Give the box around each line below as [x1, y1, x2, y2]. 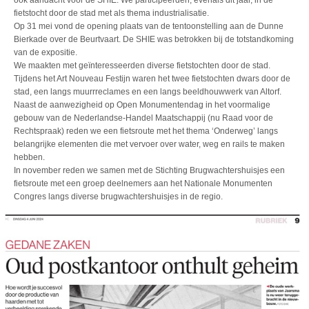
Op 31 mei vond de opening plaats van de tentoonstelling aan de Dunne [14, 21, 283, 32]
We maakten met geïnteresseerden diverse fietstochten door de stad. [14, 61, 270, 71]
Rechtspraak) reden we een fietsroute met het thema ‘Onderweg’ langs [14, 126, 278, 137]
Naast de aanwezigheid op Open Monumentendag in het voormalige [14, 100, 270, 110]
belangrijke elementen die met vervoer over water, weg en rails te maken [14, 139, 285, 150]
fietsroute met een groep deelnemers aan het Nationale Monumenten [14, 179, 272, 189]
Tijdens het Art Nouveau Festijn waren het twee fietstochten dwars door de [14, 74, 290, 84]
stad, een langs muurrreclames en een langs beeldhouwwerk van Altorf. [14, 87, 281, 97]
